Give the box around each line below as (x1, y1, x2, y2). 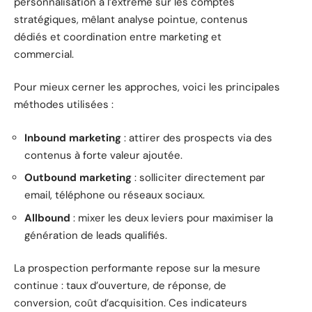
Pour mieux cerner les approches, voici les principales (14, 80, 280, 95)
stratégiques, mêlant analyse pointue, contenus (14, 12, 248, 26)
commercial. (14, 47, 74, 61)
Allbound (24, 210, 70, 225)
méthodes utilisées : (14, 97, 114, 112)
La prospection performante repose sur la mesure (14, 261, 260, 276)
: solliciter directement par (132, 171, 265, 185)
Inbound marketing (24, 130, 121, 145)
